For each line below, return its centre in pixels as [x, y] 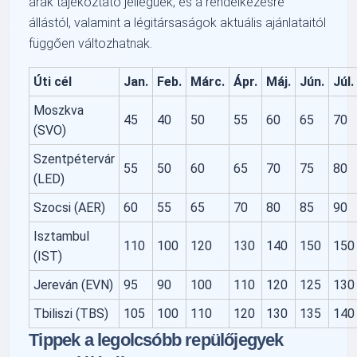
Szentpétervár [75, 159]
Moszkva [59, 110]
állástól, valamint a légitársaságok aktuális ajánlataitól [178, 22]
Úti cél [53, 81]
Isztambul [62, 236]
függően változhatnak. [91, 43]
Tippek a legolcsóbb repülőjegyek [156, 339]
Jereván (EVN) [74, 284]
